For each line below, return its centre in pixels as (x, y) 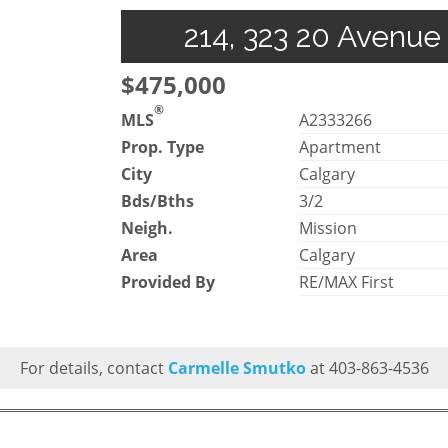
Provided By (168, 281)
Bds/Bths (157, 200)
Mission (328, 227)
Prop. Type (162, 146)
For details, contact (93, 367)
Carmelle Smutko (236, 367)
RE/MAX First (347, 281)
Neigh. (147, 227)
